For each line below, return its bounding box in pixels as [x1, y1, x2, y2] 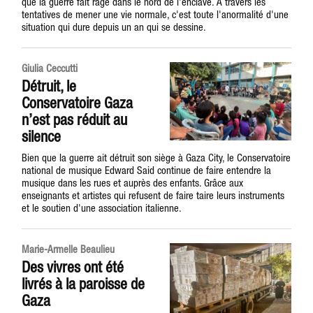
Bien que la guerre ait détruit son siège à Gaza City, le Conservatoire [22, 152, 291, 163]
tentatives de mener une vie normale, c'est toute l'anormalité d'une [22, 8, 289, 20]
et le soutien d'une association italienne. [22, 202, 182, 214]
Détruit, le [22, 77, 77, 95]
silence [22, 127, 61, 145]
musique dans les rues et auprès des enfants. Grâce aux [22, 177, 244, 189]
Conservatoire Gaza [22, 94, 133, 112]
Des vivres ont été [22, 258, 124, 276]
